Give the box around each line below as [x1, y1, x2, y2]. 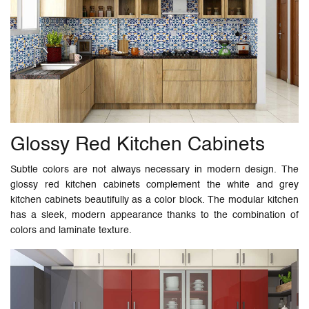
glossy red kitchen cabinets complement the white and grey [10, 179, 299, 190]
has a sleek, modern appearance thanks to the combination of [10, 210, 299, 220]
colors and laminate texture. [10, 225, 132, 235]
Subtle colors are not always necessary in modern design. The [10, 164, 299, 175]
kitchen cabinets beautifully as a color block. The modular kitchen [10, 195, 299, 205]
